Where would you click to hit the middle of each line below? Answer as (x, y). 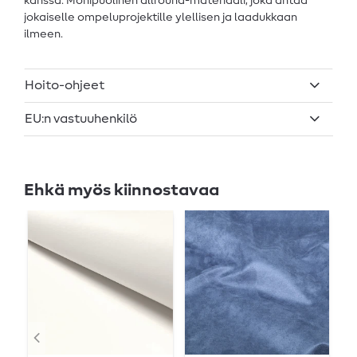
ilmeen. (43, 35)
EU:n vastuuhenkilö (81, 119)
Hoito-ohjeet (65, 86)
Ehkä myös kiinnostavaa (122, 190)
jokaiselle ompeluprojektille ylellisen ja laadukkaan (161, 18)
